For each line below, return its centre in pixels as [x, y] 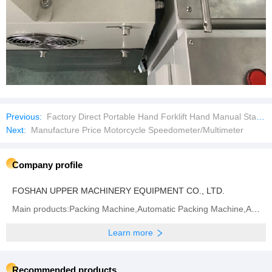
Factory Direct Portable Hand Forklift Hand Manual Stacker [150, 117]
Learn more [131, 233]
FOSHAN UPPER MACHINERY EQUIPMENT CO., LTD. [118, 191]
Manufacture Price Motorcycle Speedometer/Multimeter [136, 130]
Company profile [47, 165]
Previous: [24, 117]
